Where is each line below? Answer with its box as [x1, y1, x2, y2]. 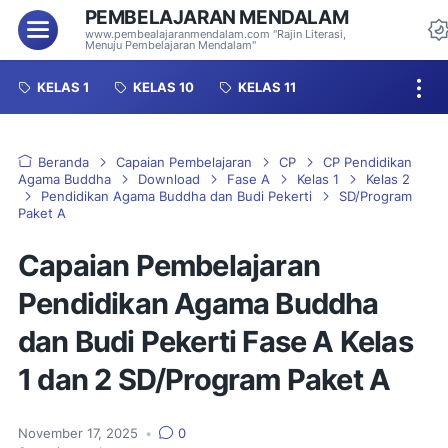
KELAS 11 [238, 79, 296, 95]
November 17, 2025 [18, 426, 142, 441]
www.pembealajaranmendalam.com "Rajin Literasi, [84, 27, 346, 41]
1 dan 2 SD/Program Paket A [18, 362, 391, 397]
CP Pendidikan [323, 155, 412, 170]
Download [138, 172, 200, 187]
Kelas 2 [366, 172, 410, 187]
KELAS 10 [133, 79, 194, 95]
